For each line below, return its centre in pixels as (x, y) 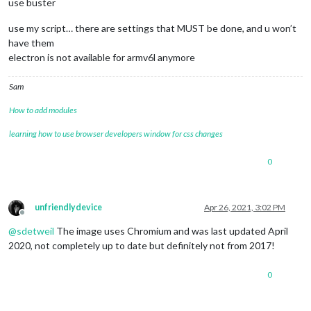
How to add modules (43, 110)
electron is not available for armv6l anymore (102, 57)
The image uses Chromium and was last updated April (171, 230)
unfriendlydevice (68, 207)
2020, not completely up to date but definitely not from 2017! (142, 245)
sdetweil (35, 230)
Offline (35, 217)
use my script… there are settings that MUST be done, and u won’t (152, 28)
